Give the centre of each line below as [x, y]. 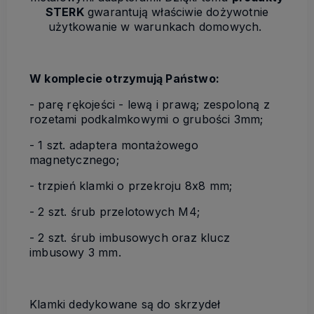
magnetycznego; [74, 159]
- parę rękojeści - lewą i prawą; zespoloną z [150, 104]
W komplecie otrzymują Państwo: [124, 78]
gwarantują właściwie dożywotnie [176, 12]
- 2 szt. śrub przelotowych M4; [115, 211]
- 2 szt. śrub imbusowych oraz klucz [130, 237]
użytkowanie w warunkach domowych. [157, 26]
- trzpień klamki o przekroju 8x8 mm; [131, 185]
